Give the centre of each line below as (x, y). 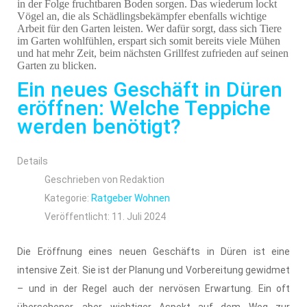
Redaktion (142, 179)
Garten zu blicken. (57, 65)
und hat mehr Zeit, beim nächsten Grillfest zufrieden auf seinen (153, 53)
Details (33, 161)
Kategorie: (68, 198)
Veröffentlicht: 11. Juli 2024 (105, 216)
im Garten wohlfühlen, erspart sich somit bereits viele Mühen (149, 40)
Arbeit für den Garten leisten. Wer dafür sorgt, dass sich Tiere (149, 28)
